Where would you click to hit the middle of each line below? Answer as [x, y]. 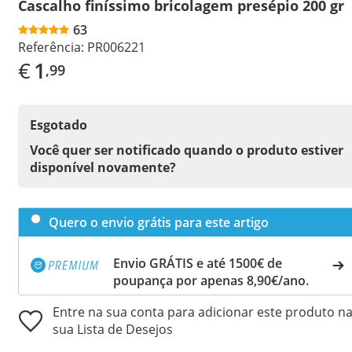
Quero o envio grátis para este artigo [159, 222]
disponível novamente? [103, 167]
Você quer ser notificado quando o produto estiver [187, 150]
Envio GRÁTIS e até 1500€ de [198, 263]
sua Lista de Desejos [113, 329]
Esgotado [59, 125]
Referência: [51, 47]
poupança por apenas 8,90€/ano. [211, 280]
